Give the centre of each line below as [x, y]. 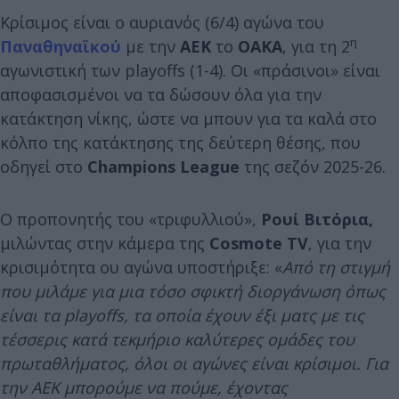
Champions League [161, 166]
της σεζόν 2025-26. [313, 166]
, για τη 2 [316, 46]
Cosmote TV [256, 243]
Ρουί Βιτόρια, [315, 219]
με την [151, 46]
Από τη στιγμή [336, 267]
